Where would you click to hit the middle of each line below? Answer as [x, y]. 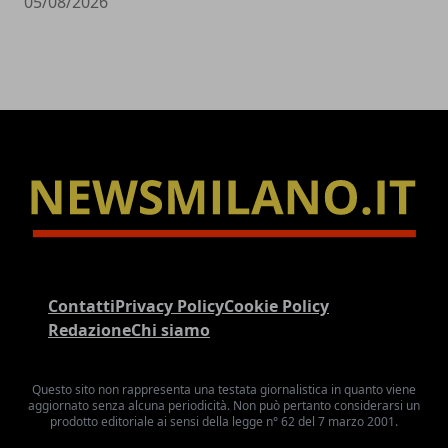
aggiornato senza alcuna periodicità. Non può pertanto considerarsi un [224, 406]
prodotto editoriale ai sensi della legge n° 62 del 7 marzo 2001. [224, 422]
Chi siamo [170, 330]
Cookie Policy [276, 306]
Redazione [89, 330]
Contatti [81, 306]
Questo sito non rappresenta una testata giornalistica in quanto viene [224, 390]
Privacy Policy [169, 306]
